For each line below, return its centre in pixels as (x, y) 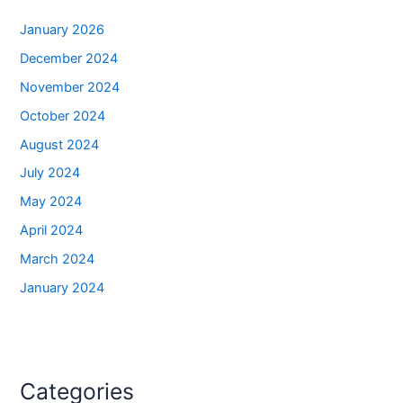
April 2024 (52, 231)
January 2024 (63, 288)
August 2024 (60, 144)
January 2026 (63, 29)
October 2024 (63, 116)
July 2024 (50, 173)
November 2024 (70, 87)
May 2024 (51, 202)
